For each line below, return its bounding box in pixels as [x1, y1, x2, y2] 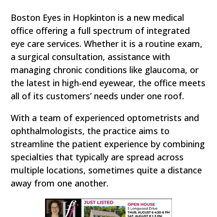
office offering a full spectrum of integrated [11, 25, 190, 37]
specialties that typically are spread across [11, 151, 184, 163]
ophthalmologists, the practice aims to [11, 125, 170, 137]
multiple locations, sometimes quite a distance [11, 164, 202, 176]
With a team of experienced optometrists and [11, 112, 200, 124]
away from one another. [11, 177, 109, 189]
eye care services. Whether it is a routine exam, [11, 38, 203, 50]
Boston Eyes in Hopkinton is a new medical [11, 12, 185, 24]
